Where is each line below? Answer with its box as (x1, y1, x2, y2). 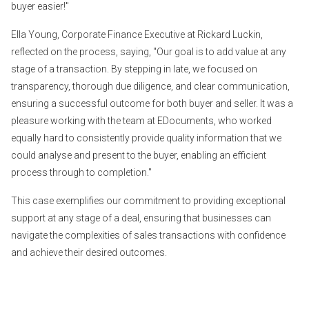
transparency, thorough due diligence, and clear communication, (11, 80, 290, 92)
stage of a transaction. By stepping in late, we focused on (11, 63, 257, 74)
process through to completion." (11, 166, 152, 178)
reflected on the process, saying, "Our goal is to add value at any (11, 46, 286, 57)
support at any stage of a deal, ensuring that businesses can (11, 212, 271, 223)
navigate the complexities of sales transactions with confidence (11, 229, 286, 241)
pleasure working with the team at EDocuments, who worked (11, 114, 272, 126)
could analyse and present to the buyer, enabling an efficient (11, 149, 266, 161)
